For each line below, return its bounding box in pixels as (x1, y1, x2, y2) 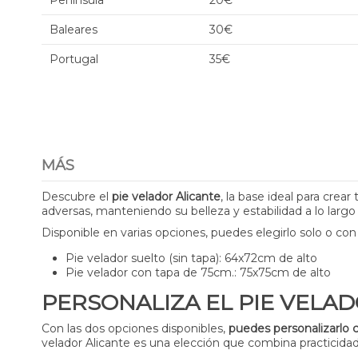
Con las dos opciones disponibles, (42, 320, 229, 336)
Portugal (50, 52, 98, 66)
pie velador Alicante (112, 189, 221, 204)
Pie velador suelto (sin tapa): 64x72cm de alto (66, 250, 317, 265)
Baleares (50, 22, 97, 37)
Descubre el (42, 189, 112, 204)
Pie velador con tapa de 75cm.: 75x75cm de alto (66, 265, 331, 280)
